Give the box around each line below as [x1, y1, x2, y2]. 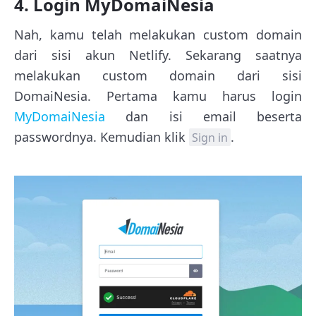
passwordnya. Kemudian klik [14, 128, 189, 146]
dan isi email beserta [105, 108, 302, 126]
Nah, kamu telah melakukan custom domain [14, 26, 302, 44]
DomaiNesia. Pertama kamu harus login [14, 87, 302, 105]
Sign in [192, 130, 228, 146]
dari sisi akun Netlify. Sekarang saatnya [14, 47, 302, 64]
